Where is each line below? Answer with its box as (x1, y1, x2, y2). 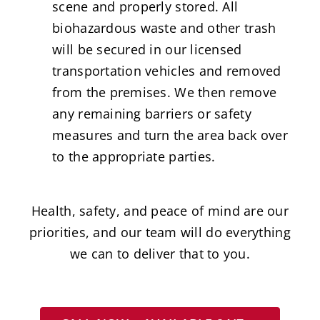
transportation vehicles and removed (52, 61, 281, 79)
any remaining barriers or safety (52, 104, 251, 122)
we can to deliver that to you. (69, 245, 251, 263)
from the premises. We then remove (52, 83, 277, 101)
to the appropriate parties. (52, 147, 216, 165)
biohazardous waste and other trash (52, 19, 276, 36)
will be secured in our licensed (52, 40, 242, 58)
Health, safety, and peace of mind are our (31, 202, 289, 220)
